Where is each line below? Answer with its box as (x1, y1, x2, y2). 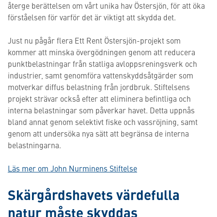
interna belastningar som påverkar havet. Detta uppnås (8, 105, 195, 115)
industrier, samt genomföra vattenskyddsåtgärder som (8, 70, 193, 80)
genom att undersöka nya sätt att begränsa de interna (8, 128, 189, 139)
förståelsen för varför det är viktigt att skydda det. (8, 12, 176, 22)
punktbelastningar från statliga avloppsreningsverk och (8, 58, 197, 69)
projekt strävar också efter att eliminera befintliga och (8, 93, 191, 104)
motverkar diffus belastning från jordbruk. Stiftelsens (8, 81, 190, 92)
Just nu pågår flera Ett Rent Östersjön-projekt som (8, 35, 181, 46)
